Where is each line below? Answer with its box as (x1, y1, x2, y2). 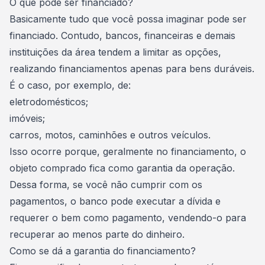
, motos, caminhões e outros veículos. (39, 129, 211, 141)
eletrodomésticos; (9, 96, 88, 108)
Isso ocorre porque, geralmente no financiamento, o (9, 146, 246, 157)
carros (9, 129, 39, 141)
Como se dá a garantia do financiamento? (9, 245, 196, 257)
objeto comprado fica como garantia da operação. (9, 162, 235, 174)
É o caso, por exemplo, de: (9, 79, 131, 91)
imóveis (9, 112, 43, 124)
